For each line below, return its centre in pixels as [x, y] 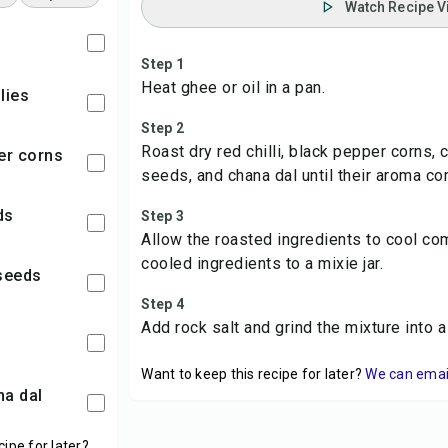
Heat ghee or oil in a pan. [233, 87]
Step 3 [162, 216]
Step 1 [162, 64]
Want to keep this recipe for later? [252, 374]
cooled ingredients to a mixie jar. [262, 263]
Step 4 [162, 304]
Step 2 [162, 128]
